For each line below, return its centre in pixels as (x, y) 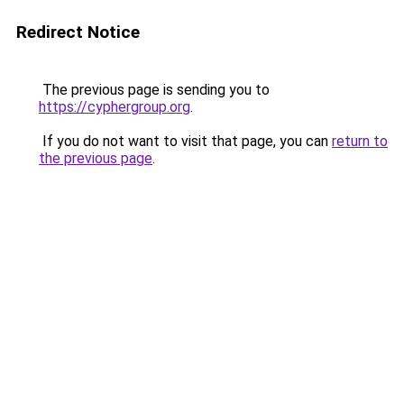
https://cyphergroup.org (115, 107)
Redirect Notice (78, 32)
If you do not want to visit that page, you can (185, 141)
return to (360, 141)
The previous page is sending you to (154, 90)
